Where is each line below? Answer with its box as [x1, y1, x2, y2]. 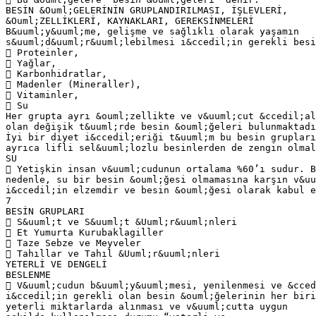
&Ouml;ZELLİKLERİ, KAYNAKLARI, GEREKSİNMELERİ [6, 15, 254, 26]
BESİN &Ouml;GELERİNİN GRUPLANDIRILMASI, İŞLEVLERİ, [6, 4, 288, 16]
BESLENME [6, 269, 51, 280]
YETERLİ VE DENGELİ [6, 258, 107, 269]
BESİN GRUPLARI [6, 205, 85, 217]
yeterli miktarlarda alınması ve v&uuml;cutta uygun [6, 300, 288, 312]
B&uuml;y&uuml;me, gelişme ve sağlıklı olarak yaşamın [6, 25, 299, 37]
